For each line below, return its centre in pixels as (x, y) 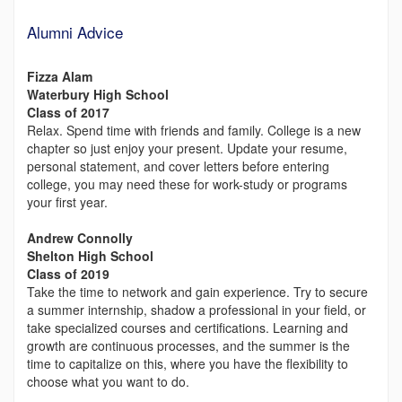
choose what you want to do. (108, 381)
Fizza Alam (60, 76)
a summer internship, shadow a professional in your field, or (197, 310)
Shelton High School (90, 256)
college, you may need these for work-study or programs (187, 184)
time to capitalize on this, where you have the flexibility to (188, 363)
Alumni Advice (75, 32)
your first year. (67, 202)
